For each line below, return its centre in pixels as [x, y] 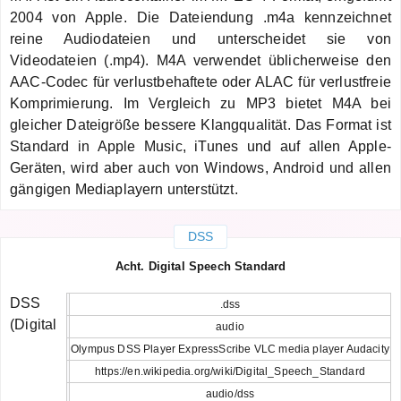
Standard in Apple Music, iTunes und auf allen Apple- [200, 146]
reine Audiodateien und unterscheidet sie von [200, 38]
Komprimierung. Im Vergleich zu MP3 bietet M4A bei [200, 103]
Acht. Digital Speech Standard [200, 266]
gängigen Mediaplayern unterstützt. [124, 189]
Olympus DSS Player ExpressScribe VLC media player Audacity [230, 349]
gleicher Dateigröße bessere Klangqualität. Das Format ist [200, 124]
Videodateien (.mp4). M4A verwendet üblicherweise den [200, 60]
